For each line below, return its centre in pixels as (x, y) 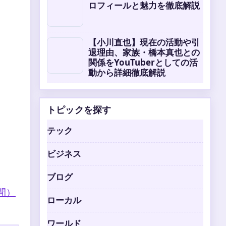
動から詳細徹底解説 (127, 72)
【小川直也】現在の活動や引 (144, 42)
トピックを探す (79, 110)
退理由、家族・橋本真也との (144, 52)
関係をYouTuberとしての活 (143, 62)
